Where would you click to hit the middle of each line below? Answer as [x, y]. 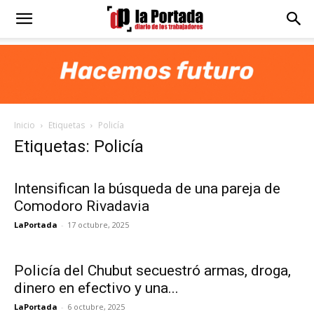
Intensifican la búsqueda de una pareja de [147, 189]
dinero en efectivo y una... [96, 288]
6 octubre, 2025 [96, 307]
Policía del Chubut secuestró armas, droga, [152, 271]
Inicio [25, 125]
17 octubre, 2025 [98, 225]
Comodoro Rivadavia [82, 206]
